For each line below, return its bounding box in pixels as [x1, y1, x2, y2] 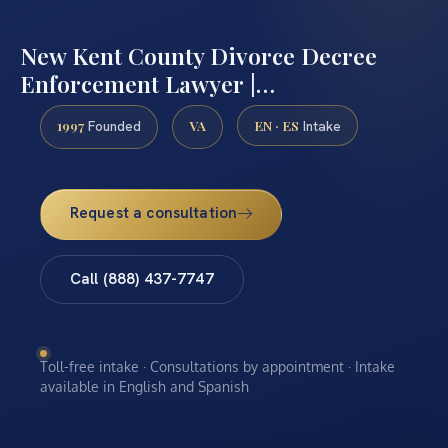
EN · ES [254, 115, 299, 134]
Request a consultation [69, 203, 238, 224]
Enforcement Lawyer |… [20, 67, 275, 99]
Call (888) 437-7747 [69, 269, 214, 290]
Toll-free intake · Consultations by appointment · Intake [40, 357, 395, 375]
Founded [84, 116, 141, 135]
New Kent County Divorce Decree [20, 39, 377, 71]
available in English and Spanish [40, 377, 249, 395]
